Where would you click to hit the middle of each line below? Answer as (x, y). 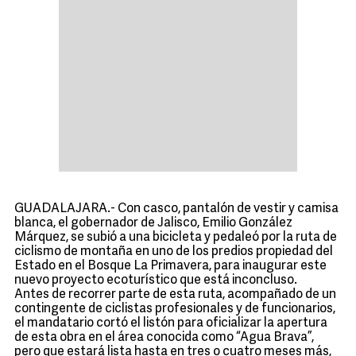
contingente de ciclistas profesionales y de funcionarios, (175, 309)
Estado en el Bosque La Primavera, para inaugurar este (170, 266)
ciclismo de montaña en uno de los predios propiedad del (174, 252)
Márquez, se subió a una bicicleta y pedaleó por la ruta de (176, 238)
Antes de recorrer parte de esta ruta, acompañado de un (175, 295)
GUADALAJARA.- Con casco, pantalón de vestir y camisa (176, 209)
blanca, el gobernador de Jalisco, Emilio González (153, 223)
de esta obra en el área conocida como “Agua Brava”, (164, 338)
